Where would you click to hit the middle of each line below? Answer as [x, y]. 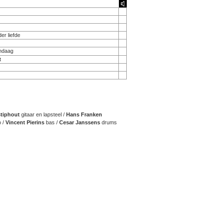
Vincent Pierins [25, 122]
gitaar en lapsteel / [43, 114]
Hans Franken [84, 114]
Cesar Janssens [80, 122]
